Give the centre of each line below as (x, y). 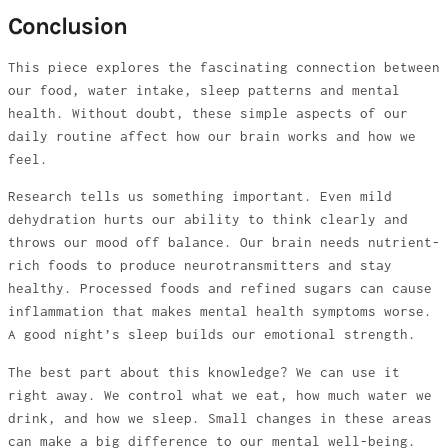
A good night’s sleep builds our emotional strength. (212, 335)
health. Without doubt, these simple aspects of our (208, 113)
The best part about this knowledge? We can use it (204, 372)
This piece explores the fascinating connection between (224, 67)
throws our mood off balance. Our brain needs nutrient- (224, 243)
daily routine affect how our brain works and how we (212, 136)
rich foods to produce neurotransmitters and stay (200, 266)
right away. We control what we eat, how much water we (220, 395)
